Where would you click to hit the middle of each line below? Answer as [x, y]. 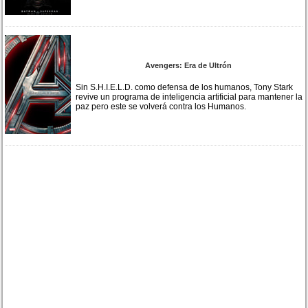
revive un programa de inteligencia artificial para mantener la [189, 97]
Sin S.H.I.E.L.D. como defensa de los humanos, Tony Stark [185, 87]
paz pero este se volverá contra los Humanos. [161, 106]
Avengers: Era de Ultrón [188, 65]
